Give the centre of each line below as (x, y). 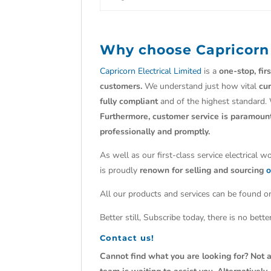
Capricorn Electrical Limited (151, 71)
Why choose (148, 50)
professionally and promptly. (156, 132)
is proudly (120, 170)
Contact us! (127, 238)
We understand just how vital (201, 86)
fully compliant (129, 101)
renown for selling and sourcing (203, 170)
